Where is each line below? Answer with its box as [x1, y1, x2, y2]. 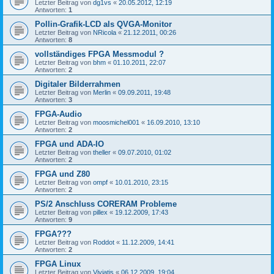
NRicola [93, 28, 116, 36]
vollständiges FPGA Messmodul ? [35, 49, 164, 59]
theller [93, 148, 111, 156]
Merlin [93, 88, 111, 96]
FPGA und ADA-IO [35, 139, 104, 149]
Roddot [93, 238, 114, 246]
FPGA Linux [35, 259, 81, 268]
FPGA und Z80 [35, 169, 90, 179]
